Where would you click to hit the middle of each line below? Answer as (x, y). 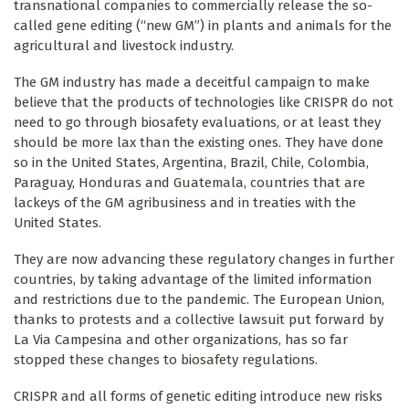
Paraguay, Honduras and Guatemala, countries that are (189, 182)
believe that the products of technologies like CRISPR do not (204, 102)
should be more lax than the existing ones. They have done (199, 142)
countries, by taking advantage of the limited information (193, 279)
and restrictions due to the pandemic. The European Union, (199, 299)
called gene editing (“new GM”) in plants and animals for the (203, 25)
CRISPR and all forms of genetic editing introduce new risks (198, 396)
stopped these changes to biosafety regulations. (168, 359)
